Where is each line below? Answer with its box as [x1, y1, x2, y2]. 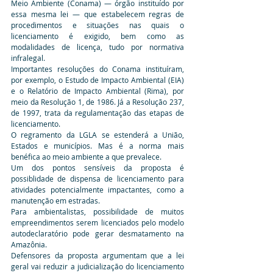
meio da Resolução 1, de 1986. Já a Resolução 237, [11, 96, 184, 107]
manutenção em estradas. [11, 195, 102, 205]
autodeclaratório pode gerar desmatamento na [11, 228, 184, 238]
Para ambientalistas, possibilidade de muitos [11, 206, 184, 216]
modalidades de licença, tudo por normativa [11, 41, 184, 52]
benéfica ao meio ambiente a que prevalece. [11, 151, 161, 161]
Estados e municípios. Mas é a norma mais [11, 140, 184, 151]
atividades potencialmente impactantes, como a [11, 184, 184, 194]
